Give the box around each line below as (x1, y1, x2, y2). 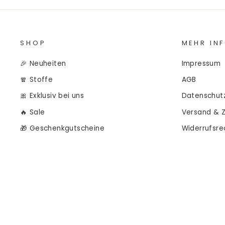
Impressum (181, 58, 221, 68)
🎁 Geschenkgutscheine (20, 124, 104, 134)
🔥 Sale (20, 107, 45, 117)
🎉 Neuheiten (20, 58, 66, 68)
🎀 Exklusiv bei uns (20, 91, 84, 101)
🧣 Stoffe (20, 74, 53, 84)
